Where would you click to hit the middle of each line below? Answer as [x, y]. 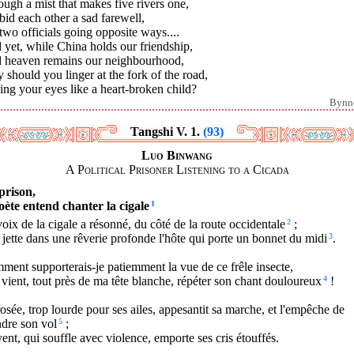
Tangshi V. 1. [167, 131]
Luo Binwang [177, 155]
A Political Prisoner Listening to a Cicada [177, 169]
